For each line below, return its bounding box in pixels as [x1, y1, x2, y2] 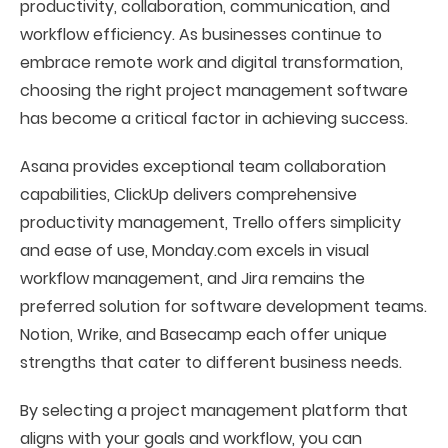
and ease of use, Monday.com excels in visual [20, 239, 369, 262]
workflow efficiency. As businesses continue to [20, 23, 382, 46]
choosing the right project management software [20, 79, 408, 102]
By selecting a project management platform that [20, 399, 408, 422]
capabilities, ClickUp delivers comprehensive [20, 183, 357, 206]
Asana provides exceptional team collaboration [20, 155, 386, 178]
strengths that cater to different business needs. [20, 351, 402, 374]
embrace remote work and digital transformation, [20, 51, 403, 74]
